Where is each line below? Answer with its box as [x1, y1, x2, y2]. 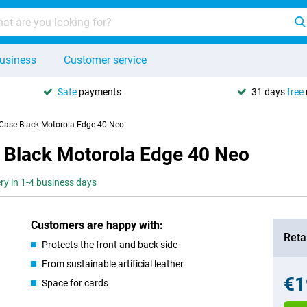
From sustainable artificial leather [42, 258, 184, 269]
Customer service [64, 53, 147, 66]
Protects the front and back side [42, 239, 178, 250]
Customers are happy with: [31, 219, 164, 232]
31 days [251, 86, 287, 97]
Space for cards [42, 278, 109, 288]
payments [77, 86, 121, 97]
